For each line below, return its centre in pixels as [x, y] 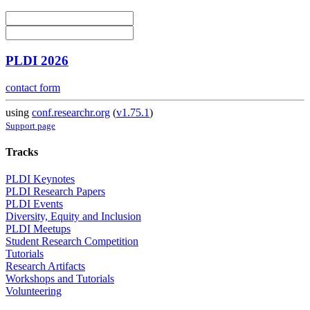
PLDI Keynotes [40, 179]
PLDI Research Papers [55, 192]
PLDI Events [34, 204]
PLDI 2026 [37, 60]
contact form [33, 87]
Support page [30, 125]
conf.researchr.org [71, 112]
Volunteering [34, 291]
